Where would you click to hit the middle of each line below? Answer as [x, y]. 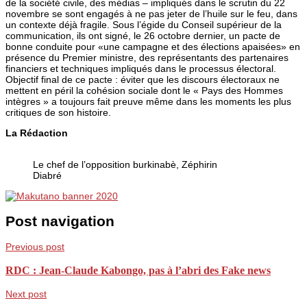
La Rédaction [37, 133]
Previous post [35, 247]
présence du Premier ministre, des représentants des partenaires [147, 57]
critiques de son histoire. [58, 112]
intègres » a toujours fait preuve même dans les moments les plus [148, 101]
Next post [26, 294]
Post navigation [60, 221]
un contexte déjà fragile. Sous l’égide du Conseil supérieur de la [144, 24]
